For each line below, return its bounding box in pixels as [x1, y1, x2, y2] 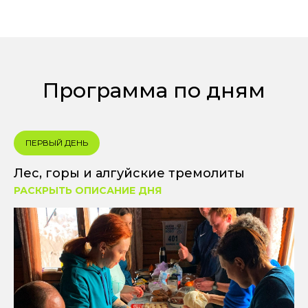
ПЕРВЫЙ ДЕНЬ [25, 137, 88, 148]
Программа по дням [43, 77, 265, 103]
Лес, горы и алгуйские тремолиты [14, 165, 245, 181]
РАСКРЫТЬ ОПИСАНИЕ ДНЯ [14, 184, 162, 197]
